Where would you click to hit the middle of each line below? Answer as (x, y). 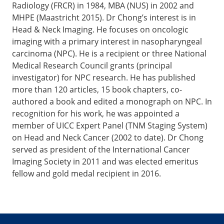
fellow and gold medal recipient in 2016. (86, 173)
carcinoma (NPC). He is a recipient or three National (109, 53)
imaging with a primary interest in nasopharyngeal (107, 41)
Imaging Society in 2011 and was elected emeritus (105, 161)
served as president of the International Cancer (101, 149)
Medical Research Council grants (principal (92, 65)
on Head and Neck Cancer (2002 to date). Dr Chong (108, 137)
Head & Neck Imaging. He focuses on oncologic (100, 29)
